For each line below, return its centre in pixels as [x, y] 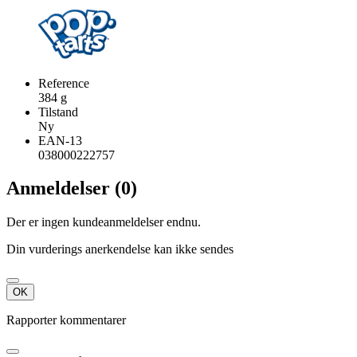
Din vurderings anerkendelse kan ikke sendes [120, 249]
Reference [64, 83]
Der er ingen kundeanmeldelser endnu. [104, 222]
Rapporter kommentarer [66, 320]
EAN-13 [60, 140]
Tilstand [58, 112]
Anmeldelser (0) [72, 188]
